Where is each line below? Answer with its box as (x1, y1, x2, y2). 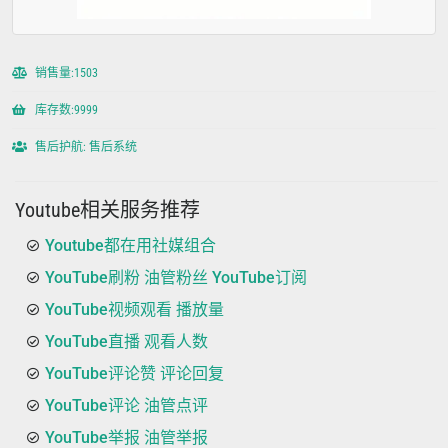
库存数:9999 (32, 102, 98, 117)
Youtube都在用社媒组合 (45, 235, 216, 255)
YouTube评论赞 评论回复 (45, 363, 224, 383)
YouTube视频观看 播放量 (45, 299, 224, 319)
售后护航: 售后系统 (32, 139, 137, 154)
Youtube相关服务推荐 (15, 197, 200, 222)
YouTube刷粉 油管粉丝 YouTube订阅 (45, 267, 307, 287)
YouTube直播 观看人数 (45, 331, 208, 351)
